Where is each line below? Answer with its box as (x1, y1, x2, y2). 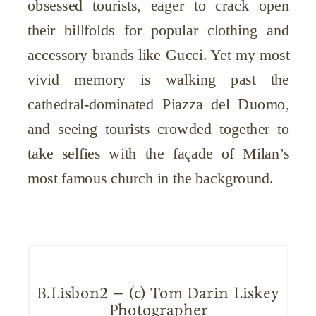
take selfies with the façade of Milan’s (28, 144, 290, 162)
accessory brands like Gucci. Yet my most (28, 45, 290, 63)
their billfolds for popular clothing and (28, 20, 290, 38)
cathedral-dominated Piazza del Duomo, (28, 95, 290, 112)
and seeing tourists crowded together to (28, 119, 290, 137)
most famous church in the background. (28, 169, 274, 186)
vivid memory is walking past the (28, 70, 290, 87)
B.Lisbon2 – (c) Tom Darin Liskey (37, 284, 280, 303)
